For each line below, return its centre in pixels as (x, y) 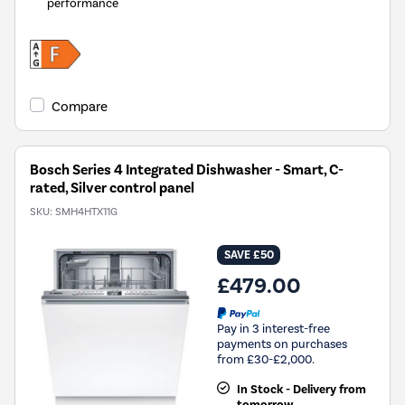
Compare (80, 107)
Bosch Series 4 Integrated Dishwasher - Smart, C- (187, 170)
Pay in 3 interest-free (273, 328)
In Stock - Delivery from (301, 389)
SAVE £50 (249, 255)
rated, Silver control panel (112, 188)
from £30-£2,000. (266, 359)
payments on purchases (282, 344)
